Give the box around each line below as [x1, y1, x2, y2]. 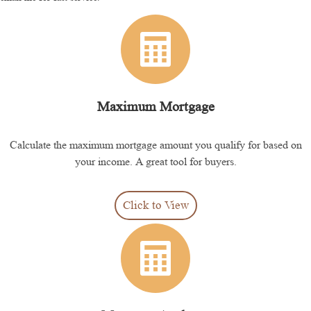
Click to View [122, 198, 189, 212]
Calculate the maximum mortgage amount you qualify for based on [9, 137, 302, 151]
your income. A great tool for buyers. [74, 154, 237, 168]
